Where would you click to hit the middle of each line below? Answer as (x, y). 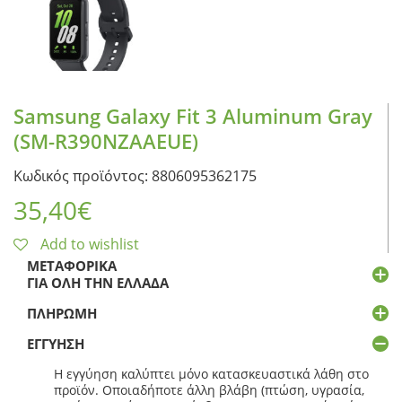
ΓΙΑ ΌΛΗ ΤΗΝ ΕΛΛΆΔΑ (98, 282)
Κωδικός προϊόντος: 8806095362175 (135, 175)
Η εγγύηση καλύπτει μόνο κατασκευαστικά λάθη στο (211, 373)
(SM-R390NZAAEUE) (106, 140)
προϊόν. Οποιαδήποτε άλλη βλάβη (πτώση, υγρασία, (209, 389)
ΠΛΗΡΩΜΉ (62, 313)
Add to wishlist (90, 244)
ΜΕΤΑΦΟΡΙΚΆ (72, 265)
